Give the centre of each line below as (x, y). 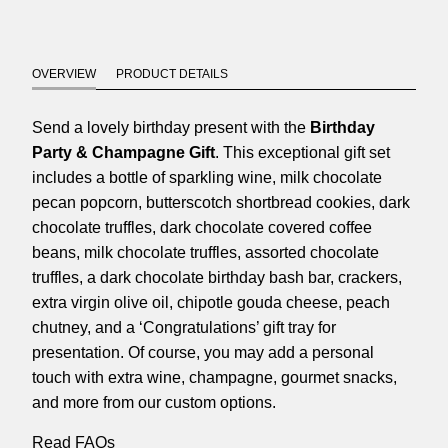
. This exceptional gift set (302, 152)
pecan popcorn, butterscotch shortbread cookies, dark (220, 202)
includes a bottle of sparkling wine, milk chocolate (206, 177)
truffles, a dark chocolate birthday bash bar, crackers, (216, 277)
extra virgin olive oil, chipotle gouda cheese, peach (210, 302)
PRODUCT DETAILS (171, 73)
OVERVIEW (63, 73)
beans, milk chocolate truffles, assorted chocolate (205, 252)
